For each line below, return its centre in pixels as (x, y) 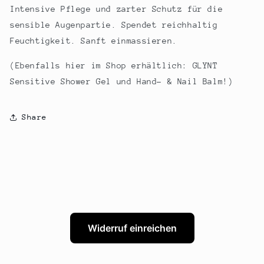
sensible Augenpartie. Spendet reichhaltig (114, 24)
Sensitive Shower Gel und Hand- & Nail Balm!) (122, 81)
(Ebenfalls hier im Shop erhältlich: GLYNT (114, 65)
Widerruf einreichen (132, 228)
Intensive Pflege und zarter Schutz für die (117, 9)
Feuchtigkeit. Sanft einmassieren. (94, 40)
